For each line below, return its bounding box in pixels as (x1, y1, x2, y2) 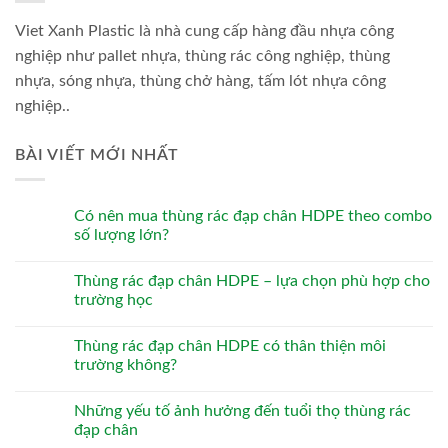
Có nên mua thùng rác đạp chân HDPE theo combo (74, 208, 432, 225)
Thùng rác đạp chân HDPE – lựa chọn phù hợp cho (74, 273, 430, 290)
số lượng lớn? (74, 227, 169, 244)
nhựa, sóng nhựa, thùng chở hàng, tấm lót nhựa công (15, 72, 386, 89)
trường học (74, 292, 153, 309)
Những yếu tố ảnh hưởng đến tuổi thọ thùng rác (74, 403, 411, 420)
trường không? (74, 357, 177, 374)
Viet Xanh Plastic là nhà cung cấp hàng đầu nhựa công (15, 22, 394, 39)
